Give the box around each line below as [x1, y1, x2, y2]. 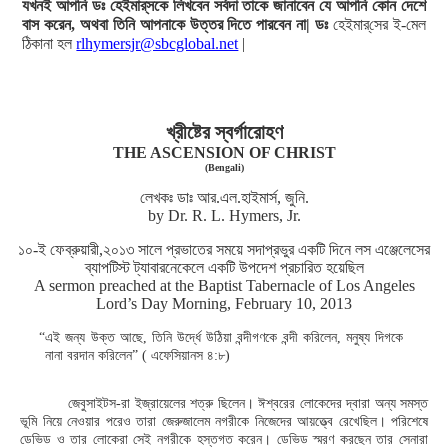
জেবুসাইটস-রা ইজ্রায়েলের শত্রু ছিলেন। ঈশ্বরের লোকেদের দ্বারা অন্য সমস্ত [68, 396, 428, 411]
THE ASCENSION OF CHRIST [112, 144, 336, 161]
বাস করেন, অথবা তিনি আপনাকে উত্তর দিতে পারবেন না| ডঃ [22, 16, 328, 33]
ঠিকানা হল [22, 35, 77, 52]
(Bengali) [204, 162, 244, 173]
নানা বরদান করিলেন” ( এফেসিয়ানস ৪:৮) [45, 348, 230, 363]
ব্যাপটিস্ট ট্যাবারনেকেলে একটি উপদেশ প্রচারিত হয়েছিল [84, 259, 364, 276]
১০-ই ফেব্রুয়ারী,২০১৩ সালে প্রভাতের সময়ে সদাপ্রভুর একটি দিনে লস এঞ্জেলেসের [18, 241, 430, 258]
